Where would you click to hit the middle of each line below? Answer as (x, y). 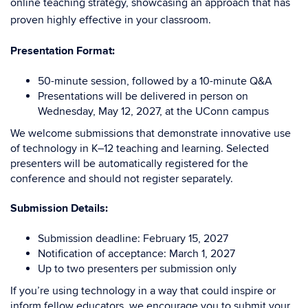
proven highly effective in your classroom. (111, 20)
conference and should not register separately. (122, 179)
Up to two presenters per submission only (137, 269)
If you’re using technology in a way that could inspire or (143, 291)
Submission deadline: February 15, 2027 (133, 239)
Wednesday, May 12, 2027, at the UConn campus (153, 111)
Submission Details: (59, 208)
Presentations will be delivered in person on (143, 96)
